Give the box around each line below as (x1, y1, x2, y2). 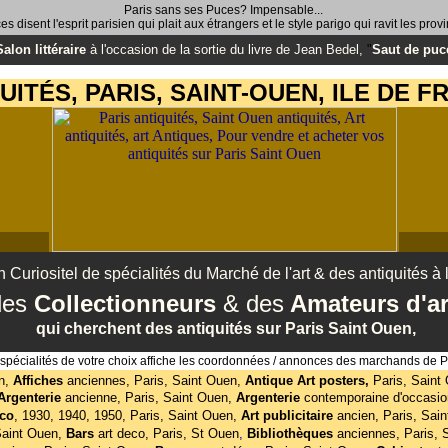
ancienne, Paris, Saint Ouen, (64, 390, 232, 405)
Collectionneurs (33, 290, 223, 317)
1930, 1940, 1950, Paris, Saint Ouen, (21, 408, 237, 423)
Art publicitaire (240, 408, 337, 423)
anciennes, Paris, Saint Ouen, (66, 373, 241, 388)
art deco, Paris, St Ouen (97, 426, 239, 441)
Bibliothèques (246, 426, 337, 441)
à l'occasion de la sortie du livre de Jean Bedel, (85, 42, 367, 57)
